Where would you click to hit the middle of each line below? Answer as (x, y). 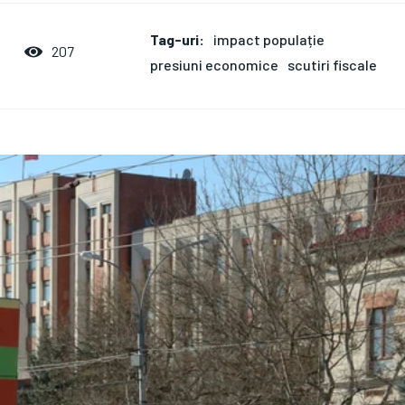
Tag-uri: (178, 39)
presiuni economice (215, 64)
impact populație (269, 39)
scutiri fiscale (333, 64)
